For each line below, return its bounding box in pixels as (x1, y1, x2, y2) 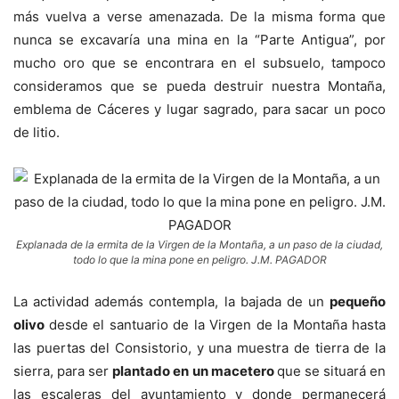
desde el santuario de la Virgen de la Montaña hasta (48, 315, 386, 333)
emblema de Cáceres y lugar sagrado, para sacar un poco (13, 100, 386, 118)
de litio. (13, 123, 60, 141)
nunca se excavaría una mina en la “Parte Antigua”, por (13, 30, 386, 48)
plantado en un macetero (112, 362, 277, 379)
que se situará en (276, 362, 387, 379)
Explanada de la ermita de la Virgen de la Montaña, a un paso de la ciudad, (16, 237, 383, 251)
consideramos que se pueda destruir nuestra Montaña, (13, 77, 386, 94)
